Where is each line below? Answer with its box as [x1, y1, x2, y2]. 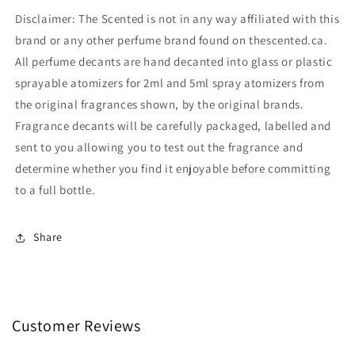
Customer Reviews [12, 315, 141, 336]
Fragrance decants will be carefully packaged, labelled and [15, 117, 331, 133]
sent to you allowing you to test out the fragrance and [15, 139, 303, 155]
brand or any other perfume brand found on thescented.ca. [15, 32, 328, 48]
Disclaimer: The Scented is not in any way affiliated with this [15, 10, 340, 26]
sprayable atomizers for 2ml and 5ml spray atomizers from [15, 74, 325, 90]
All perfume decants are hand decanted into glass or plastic [15, 53, 333, 69]
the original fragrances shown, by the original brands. [15, 96, 304, 112]
